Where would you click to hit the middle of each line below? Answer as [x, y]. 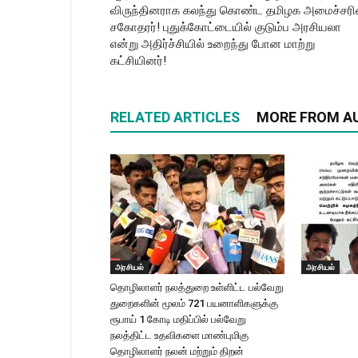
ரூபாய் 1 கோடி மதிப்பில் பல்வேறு [178, 319]
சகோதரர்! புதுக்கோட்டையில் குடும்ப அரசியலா [226, 27]
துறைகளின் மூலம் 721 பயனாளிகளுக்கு [194, 303]
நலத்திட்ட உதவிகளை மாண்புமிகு [179, 335]
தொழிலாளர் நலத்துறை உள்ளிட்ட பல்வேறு [197, 287]
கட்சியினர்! [138, 61]
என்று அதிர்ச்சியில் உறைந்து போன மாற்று [213, 44]
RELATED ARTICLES [175, 117]
